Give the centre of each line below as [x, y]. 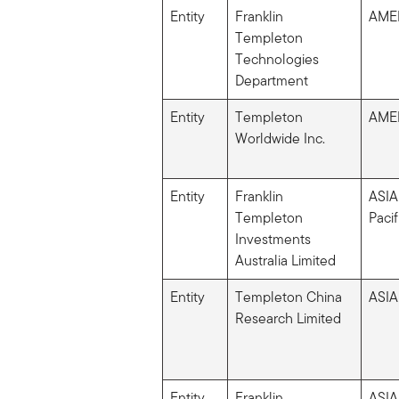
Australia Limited [285, 260]
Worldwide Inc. [280, 138]
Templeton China [288, 297]
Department [271, 80]
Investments [273, 239]
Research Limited [288, 318]
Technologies [277, 59]
